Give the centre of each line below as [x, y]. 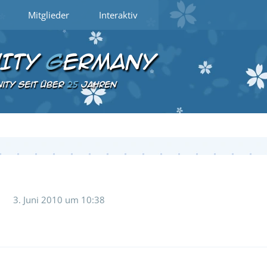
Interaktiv [118, 15]
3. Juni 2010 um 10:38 [59, 200]
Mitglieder [49, 15]
